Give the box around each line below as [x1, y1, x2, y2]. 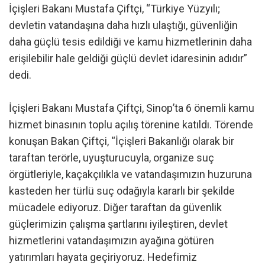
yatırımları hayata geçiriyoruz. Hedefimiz [9, 251, 197, 264]
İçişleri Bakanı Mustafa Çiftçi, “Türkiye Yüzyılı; [9, 2, 220, 15]
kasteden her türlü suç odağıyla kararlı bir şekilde [9, 185, 235, 198]
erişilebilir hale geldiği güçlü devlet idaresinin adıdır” [9, 52, 247, 65]
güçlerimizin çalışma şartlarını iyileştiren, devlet [9, 218, 228, 231]
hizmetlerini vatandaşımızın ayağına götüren [9, 234, 214, 247]
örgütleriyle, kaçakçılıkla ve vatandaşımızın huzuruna [9, 168, 252, 181]
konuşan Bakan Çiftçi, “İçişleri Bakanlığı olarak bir [9, 135, 234, 148]
